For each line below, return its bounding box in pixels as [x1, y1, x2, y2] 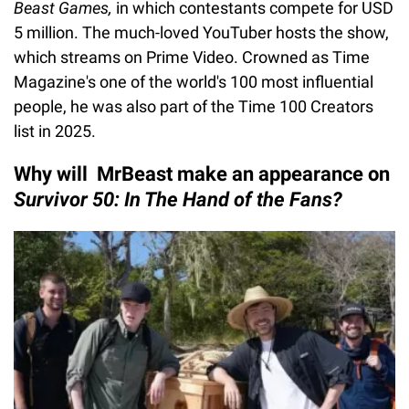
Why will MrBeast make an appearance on [14, 162, 390, 185]
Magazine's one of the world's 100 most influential [14, 71, 373, 91]
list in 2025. [14, 121, 100, 141]
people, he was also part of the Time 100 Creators [14, 96, 373, 116]
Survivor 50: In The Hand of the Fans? [14, 187, 342, 211]
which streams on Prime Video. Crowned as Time [14, 47, 370, 67]
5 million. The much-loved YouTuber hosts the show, [14, 22, 389, 42]
